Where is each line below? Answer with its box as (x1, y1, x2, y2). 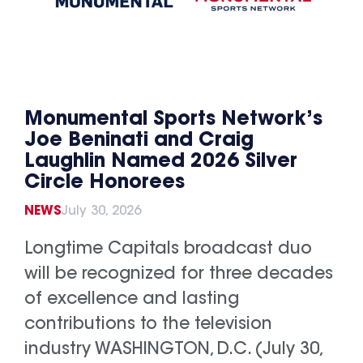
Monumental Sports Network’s (24, 110, 322, 130)
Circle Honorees (24, 173, 185, 194)
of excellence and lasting (24, 292, 239, 309)
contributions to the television (24, 317, 272, 334)
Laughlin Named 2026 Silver (24, 152, 297, 173)
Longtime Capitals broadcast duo (24, 241, 312, 258)
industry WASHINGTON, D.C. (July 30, (24, 342, 322, 359)
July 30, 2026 (62, 205, 141, 219)
